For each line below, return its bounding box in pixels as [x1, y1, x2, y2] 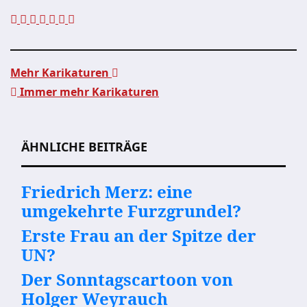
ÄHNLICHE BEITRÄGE [21, 138, 147, 155]
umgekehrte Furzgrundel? [21, 199, 241, 222]
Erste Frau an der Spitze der [21, 224, 256, 247]
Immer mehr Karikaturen [17, 84, 159, 99]
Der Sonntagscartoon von [21, 268, 233, 291]
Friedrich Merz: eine [21, 180, 193, 203]
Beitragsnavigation [10, 103, 199, 130]
